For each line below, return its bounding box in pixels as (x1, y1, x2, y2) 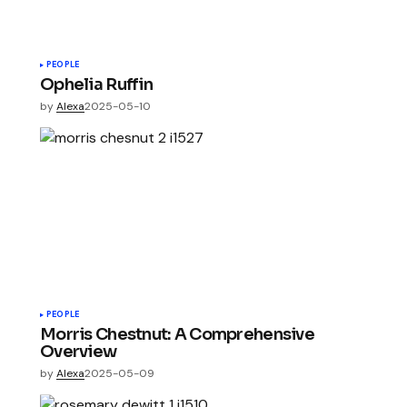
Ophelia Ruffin (40, 74, 153, 94)
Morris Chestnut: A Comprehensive (40, 324, 314, 345)
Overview (40, 342, 117, 362)
